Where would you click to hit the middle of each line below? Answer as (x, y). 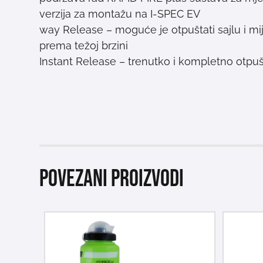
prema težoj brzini (84, 46)
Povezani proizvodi (112, 179)
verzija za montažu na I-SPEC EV (120, 14)
